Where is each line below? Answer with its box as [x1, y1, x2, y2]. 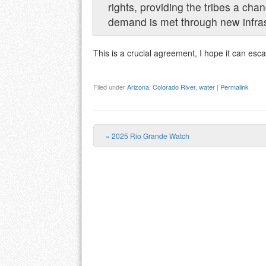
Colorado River [153, 82, 195, 92]
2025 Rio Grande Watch [110, 130, 189, 141]
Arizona [127, 82, 149, 92]
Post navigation [106, 138, 251, 169]
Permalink [220, 82, 249, 92]
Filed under [93, 82, 127, 92]
